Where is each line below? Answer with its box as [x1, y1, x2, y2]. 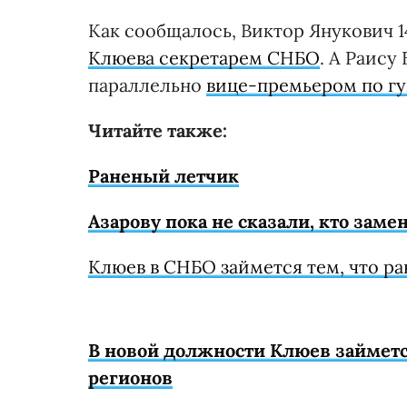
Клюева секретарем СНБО [88, 46, 320, 69]
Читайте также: [88, 119, 227, 142]
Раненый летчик [88, 164, 239, 187]
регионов [88, 366, 173, 389]
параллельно [88, 74, 206, 96]
